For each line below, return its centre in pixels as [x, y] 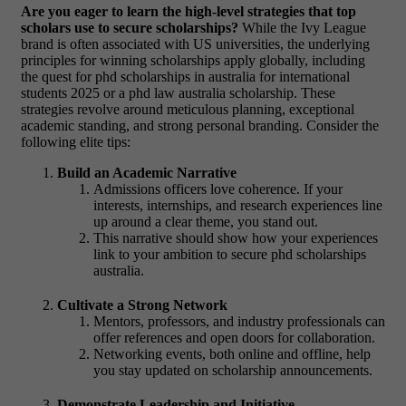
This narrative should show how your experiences [236, 238]
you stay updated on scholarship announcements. [233, 371]
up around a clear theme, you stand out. [206, 222]
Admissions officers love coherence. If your [218, 189]
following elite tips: [76, 142]
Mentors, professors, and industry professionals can [239, 322]
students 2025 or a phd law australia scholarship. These [178, 93]
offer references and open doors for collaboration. [234, 338]
